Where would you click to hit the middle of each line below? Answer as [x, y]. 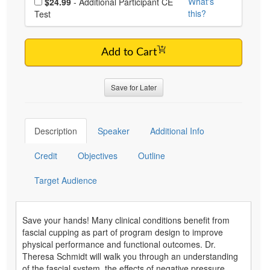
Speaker [114, 130]
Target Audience [66, 180]
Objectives [98, 155]
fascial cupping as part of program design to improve [123, 232]
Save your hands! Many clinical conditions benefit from [126, 220]
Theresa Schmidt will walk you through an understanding [130, 256]
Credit [46, 155]
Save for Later [133, 87]
